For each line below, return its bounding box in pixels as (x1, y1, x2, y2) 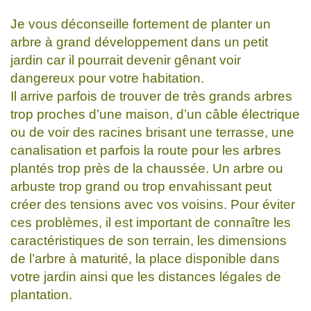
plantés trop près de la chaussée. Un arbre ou (10, 160, 283, 176)
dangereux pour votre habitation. (10, 70, 204, 85)
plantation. (10, 287, 72, 302)
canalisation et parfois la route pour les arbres (10, 142, 281, 158)
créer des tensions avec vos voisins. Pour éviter (10, 196, 295, 212)
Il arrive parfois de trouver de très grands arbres (10, 88, 292, 103)
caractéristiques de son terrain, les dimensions (10, 233, 287, 248)
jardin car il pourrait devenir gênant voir (10, 52, 241, 67)
